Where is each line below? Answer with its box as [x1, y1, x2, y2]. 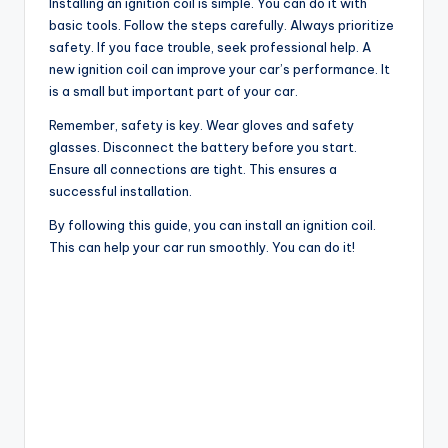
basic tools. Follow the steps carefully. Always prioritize [49, 17, 394, 34]
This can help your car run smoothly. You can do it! [49, 239, 355, 256]
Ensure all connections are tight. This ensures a [49, 161, 337, 178]
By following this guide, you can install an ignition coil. [49, 217, 376, 234]
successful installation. [49, 183, 192, 200]
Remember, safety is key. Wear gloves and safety [49, 117, 354, 134]
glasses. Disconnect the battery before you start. [49, 139, 357, 156]
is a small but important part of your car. [49, 83, 298, 100]
